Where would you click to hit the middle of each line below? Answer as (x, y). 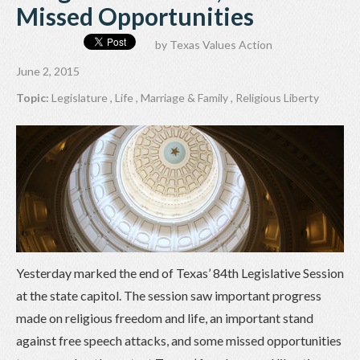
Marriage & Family (184, 98)
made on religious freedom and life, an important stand (165, 317)
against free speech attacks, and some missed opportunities (179, 340)
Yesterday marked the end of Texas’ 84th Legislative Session (180, 272)
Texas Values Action (221, 45)
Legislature (80, 98)
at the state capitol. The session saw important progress (169, 295)
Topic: (34, 98)
